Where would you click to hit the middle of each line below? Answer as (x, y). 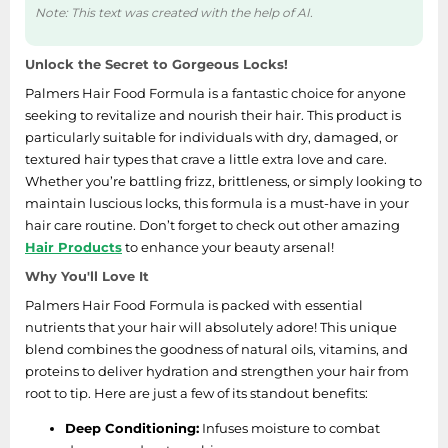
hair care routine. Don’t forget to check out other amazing (212, 225)
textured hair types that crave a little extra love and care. (206, 159)
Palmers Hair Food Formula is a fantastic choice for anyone (215, 93)
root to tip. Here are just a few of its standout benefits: (196, 393)
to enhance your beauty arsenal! (228, 247)
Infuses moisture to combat (289, 428)
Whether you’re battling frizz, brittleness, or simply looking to (223, 181)
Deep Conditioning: (132, 428)
